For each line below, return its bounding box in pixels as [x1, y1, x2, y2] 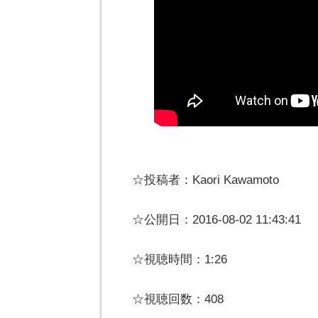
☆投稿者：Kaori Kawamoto [132, 173, 279, 187]
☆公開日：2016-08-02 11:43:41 [132, 213, 301, 227]
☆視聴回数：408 [132, 292, 224, 307]
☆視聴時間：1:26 [132, 253, 227, 267]
